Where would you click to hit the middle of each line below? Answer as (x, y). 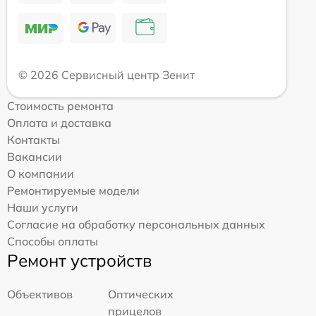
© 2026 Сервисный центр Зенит (107, 75)
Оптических (141, 294)
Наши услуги (43, 208)
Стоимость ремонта (60, 106)
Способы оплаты (53, 242)
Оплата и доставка (59, 123)
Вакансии (35, 157)
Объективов (40, 294)
